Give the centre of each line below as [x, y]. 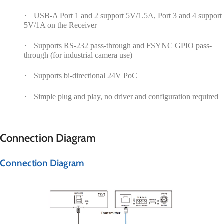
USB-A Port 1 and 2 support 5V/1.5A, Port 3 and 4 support [128, 15]
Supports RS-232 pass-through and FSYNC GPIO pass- [123, 45]
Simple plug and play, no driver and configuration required [126, 96]
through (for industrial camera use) [78, 55]
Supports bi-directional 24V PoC [86, 75]
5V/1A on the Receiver [60, 25]
